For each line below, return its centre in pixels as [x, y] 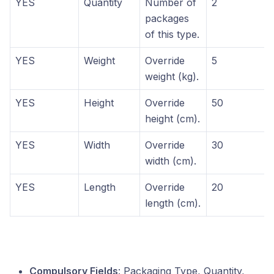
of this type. [172, 35]
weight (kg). [172, 77]
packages [167, 19]
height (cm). [172, 119]
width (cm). [171, 161]
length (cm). [173, 203]
